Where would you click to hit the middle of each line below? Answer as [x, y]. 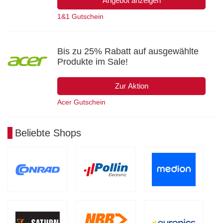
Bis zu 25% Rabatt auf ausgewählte [128, 51]
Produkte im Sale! [93, 61]
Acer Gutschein [81, 102]
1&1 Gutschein [80, 16]
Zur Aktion [131, 86]
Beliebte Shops [48, 133]
